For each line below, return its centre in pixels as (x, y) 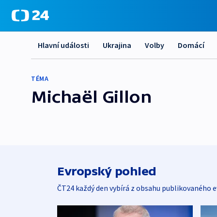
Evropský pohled (107, 171)
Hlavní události (63, 45)
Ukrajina (117, 45)
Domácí (191, 45)
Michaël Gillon (92, 96)
